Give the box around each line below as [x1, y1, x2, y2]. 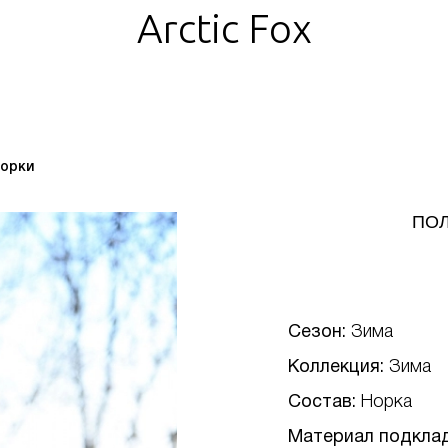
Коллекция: [287, 359, 389, 376]
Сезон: [287, 324, 351, 341]
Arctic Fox [136, 6, 312, 51]
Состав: [287, 394, 361, 411]
